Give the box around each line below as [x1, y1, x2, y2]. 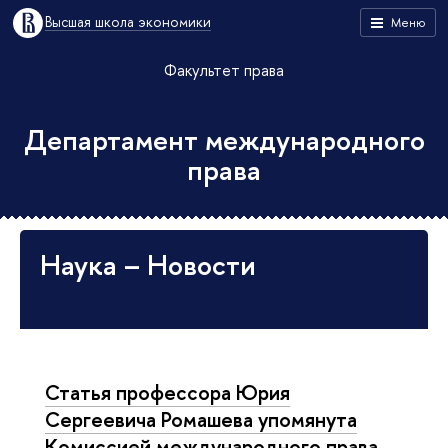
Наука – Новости [40, 246, 256, 284]
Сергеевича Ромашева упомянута [45, 405, 357, 433]
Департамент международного [23, 121, 425, 159]
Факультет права [164, 59, 284, 81]
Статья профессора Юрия [45, 378, 290, 406]
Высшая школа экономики [45, 12, 211, 31]
